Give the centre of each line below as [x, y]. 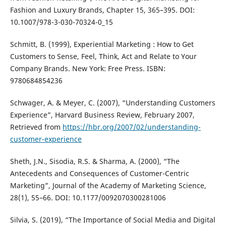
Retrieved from [36, 127]
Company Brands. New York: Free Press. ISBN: [88, 68]
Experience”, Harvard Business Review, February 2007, [102, 115]
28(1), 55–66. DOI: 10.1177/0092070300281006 [88, 197]
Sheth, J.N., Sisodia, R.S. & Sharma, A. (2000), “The [95, 161]
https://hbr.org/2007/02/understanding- [131, 127]
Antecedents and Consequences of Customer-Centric [99, 173]
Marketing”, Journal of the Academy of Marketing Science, [108, 185]
